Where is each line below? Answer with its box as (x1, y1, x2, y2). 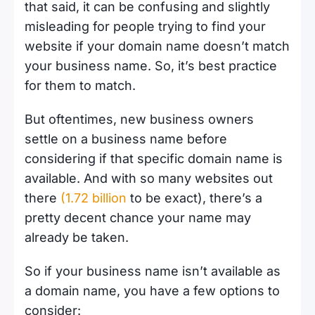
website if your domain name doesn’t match (25, 39, 290, 53)
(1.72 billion (60, 191, 127, 205)
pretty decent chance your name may (25, 210, 251, 225)
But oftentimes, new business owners (25, 112, 254, 127)
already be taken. (25, 230, 129, 245)
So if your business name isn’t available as (25, 264, 281, 278)
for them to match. (25, 78, 136, 93)
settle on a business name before (25, 131, 227, 146)
